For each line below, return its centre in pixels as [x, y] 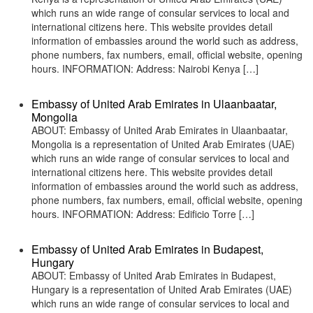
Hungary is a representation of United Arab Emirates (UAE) [162, 289]
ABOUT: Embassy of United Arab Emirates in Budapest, [154, 275]
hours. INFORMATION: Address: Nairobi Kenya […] [145, 68]
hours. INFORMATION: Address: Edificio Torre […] [143, 214]
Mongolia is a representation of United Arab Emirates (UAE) [163, 144]
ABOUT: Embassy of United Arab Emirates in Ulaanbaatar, [160, 130]
